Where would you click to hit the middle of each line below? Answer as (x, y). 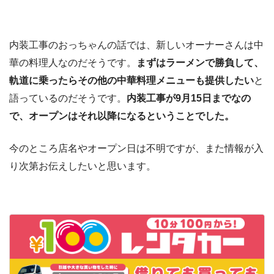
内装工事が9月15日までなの (189, 98)
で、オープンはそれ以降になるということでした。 (122, 116)
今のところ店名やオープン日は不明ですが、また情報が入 (136, 148)
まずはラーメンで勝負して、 (200, 62)
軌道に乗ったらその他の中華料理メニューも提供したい (131, 80)
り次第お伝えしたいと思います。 (83, 166)
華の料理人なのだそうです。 (73, 62)
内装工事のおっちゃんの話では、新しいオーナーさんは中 (136, 45)
